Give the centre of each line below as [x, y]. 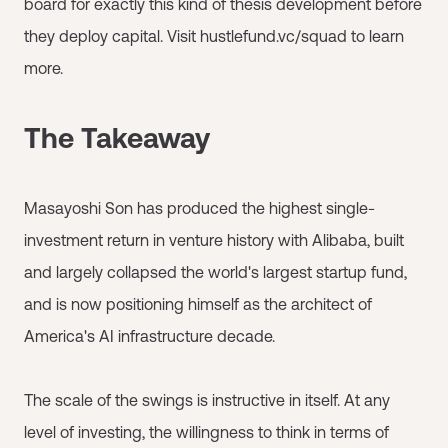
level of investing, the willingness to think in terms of [206, 431]
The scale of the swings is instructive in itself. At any [207, 399]
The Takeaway [117, 137]
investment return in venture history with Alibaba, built [214, 239]
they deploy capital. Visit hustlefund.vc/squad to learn [214, 35]
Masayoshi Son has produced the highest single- [199, 207]
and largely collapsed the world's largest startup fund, [215, 271]
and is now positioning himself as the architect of [198, 303]
